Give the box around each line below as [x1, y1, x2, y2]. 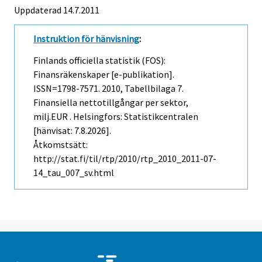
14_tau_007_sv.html [33, 167, 114, 179]
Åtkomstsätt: [33, 139, 88, 151]
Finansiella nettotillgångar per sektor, [33, 96, 188, 109]
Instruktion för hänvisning [33, 33, 139, 45]
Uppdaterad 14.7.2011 [14, 4, 99, 16]
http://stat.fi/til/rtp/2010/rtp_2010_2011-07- [33, 153, 216, 165]
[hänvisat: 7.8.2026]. [33, 125, 111, 137]
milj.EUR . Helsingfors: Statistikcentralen [33, 111, 198, 123]
